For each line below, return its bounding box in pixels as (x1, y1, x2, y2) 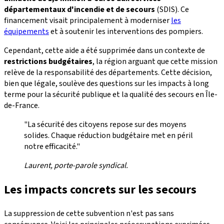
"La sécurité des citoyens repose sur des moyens (24, 118, 186, 130)
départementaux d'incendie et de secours (4, 3, 155, 15)
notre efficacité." (24, 140, 80, 152)
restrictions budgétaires (4, 55, 92, 67)
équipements (4, 25, 49, 37)
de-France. (4, 99, 39, 111)
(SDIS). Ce (155, 3, 189, 15)
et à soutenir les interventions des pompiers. (49, 25, 203, 37)
